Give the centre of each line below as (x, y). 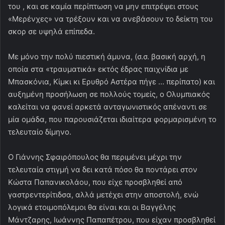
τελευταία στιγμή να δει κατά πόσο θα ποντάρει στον (103, 169)
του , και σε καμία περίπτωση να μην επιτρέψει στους (103, 6)
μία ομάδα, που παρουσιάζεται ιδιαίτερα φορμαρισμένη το (112, 119)
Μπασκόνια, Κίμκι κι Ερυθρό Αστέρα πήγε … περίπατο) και (111, 81)
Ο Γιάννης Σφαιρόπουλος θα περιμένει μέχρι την (95, 157)
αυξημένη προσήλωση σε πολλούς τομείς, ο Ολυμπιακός (109, 94)
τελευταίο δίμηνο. (40, 132)
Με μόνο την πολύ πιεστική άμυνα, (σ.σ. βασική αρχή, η (107, 56)
